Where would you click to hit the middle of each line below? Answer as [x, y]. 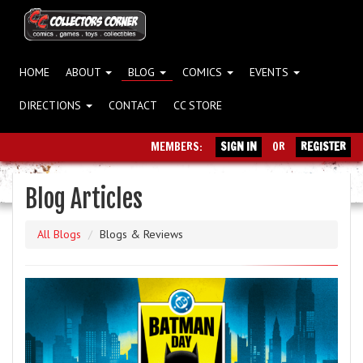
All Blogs [59, 235]
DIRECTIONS [52, 105]
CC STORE [198, 105]
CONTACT [133, 105]
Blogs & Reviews [141, 235]
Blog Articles [84, 199]
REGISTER [323, 147]
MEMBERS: [179, 147]
